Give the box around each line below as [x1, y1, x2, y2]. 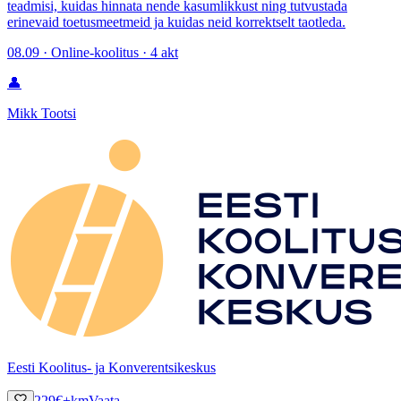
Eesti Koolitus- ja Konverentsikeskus [7, 359, 216, 375]
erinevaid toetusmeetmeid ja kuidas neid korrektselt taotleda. [7, 13, 346, 30]
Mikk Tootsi [7, 105, 76, 121]
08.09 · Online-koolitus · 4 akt [7, 44, 178, 60]
